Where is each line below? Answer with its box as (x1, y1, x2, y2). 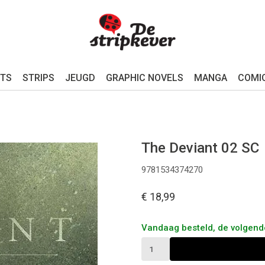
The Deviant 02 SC (141, 140, 259, 156)
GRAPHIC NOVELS (105, 72, 183, 83)
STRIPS (22, 72, 54, 83)
